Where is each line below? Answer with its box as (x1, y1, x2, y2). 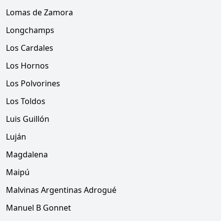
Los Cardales (6, 42, 53, 53)
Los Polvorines (6, 78, 60, 89)
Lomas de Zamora (6, 7, 73, 18)
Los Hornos (6, 60, 49, 71)
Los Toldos (6, 96, 45, 107)
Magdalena (6, 149, 48, 160)
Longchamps (6, 25, 54, 36)
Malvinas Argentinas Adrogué (6, 184, 116, 195)
